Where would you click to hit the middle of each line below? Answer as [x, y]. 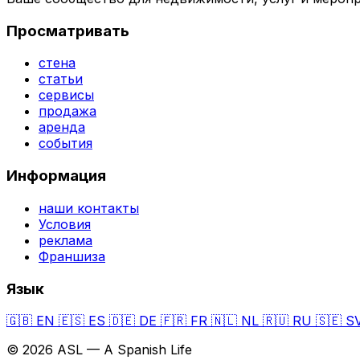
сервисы [66, 95]
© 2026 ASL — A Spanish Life [99, 350]
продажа [67, 111]
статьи [61, 79]
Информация [56, 176]
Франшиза [72, 256]
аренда [62, 127]
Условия [65, 224]
